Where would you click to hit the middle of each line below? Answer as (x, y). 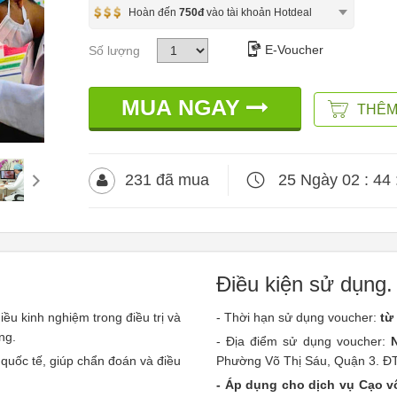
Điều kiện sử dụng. (304, 284)
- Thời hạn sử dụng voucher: (298, 317)
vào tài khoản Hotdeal (257, 12)
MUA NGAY (184, 107)
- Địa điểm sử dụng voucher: (304, 341)
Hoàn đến (153, 12)
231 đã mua (165, 180)
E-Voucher (294, 50)
